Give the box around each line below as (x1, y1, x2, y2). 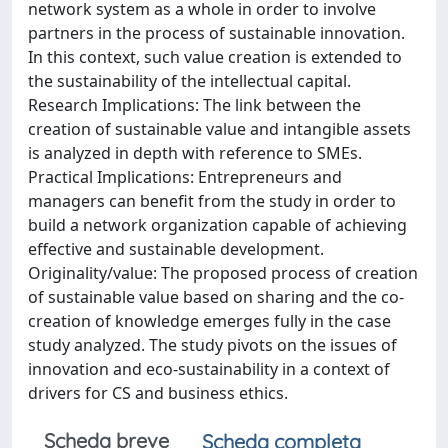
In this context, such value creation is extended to (28, 46, 402, 68)
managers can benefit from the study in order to (28, 190, 396, 212)
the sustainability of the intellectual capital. (28, 70, 351, 92)
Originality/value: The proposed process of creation (28, 262, 418, 284)
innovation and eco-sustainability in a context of (28, 358, 390, 380)
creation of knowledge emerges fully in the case (28, 310, 391, 332)
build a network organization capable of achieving (28, 214, 407, 236)
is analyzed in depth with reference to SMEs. (28, 142, 362, 164)
